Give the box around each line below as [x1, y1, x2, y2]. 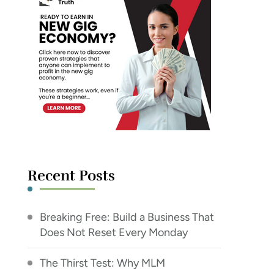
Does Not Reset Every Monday [40, 226, 188, 239]
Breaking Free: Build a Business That [40, 210, 215, 224]
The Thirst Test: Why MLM [40, 256, 166, 270]
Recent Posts [28, 166, 116, 185]
